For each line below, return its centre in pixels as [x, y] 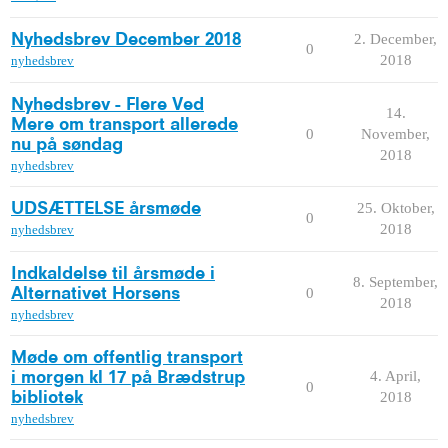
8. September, [395, 281]
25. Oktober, [395, 207]
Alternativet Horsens [95, 293]
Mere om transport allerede [124, 124]
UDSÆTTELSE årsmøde [106, 208]
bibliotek [47, 397]
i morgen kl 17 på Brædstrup [128, 377]
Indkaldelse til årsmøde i [113, 273]
